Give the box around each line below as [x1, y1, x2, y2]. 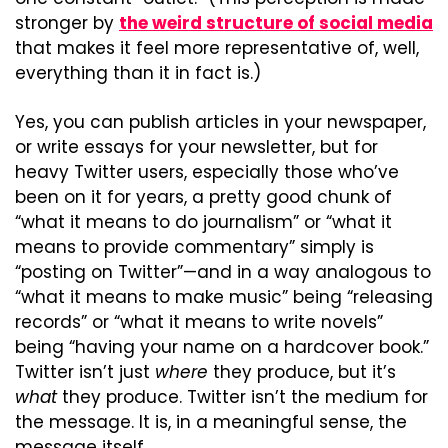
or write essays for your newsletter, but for [15, 135, 378, 160]
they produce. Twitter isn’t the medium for [57, 385, 428, 410]
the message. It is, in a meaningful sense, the [15, 410, 407, 435]
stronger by [15, 11, 119, 36]
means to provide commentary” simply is [15, 235, 374, 260]
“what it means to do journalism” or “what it [15, 210, 392, 235]
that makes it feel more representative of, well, [15, 36, 419, 61]
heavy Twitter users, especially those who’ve [15, 160, 399, 185]
